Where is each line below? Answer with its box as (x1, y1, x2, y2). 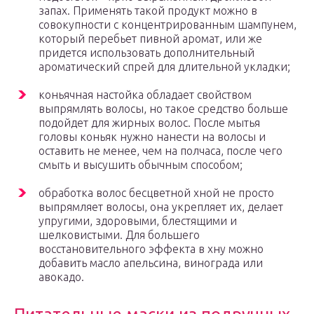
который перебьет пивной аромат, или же (39, 32, 262, 46)
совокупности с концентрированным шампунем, (39, 18, 296, 32)
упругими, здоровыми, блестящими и (39, 214, 237, 228)
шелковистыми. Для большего (39, 228, 200, 242)
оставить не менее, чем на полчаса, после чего (39, 144, 282, 158)
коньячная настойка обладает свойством (39, 88, 252, 102)
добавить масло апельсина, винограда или (39, 257, 263, 270)
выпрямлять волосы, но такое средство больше (39, 102, 288, 116)
